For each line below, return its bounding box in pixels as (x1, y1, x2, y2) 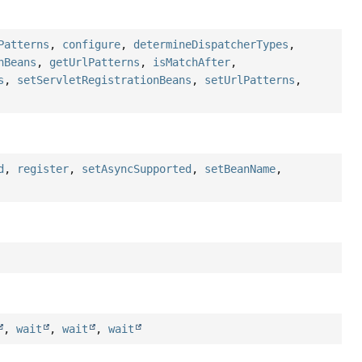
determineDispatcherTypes (133, 37, 289, 51)
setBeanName (204, 162, 276, 175)
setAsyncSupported (82, 162, 192, 175)
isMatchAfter (153, 55, 231, 69)
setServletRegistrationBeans (17, 73, 192, 86)
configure (62, 37, 121, 51)
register (17, 162, 69, 175)
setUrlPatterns (204, 73, 296, 86)
